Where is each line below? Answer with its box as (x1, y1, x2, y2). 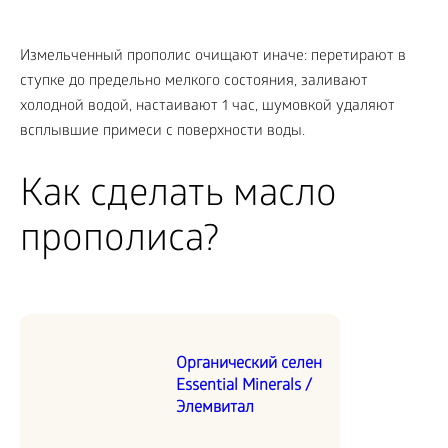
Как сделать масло (20, 175, 337, 221)
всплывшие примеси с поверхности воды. (20, 123, 305, 142)
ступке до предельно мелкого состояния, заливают (20, 73, 368, 92)
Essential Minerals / (176, 377, 312, 397)
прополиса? (20, 220, 219, 266)
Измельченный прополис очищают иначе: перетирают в (20, 48, 406, 67)
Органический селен (176, 355, 322, 375)
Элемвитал (176, 399, 254, 419)
